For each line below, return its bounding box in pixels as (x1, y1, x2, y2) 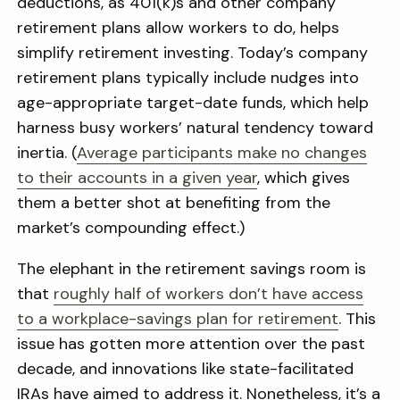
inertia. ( (17, 142, 78, 163)
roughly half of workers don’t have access (54, 283, 364, 304)
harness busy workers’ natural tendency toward (17, 117, 374, 138)
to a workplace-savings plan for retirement (17, 308, 339, 329)
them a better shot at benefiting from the (17, 192, 331, 213)
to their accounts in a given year (17, 167, 258, 188)
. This (338, 308, 377, 329)
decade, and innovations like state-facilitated (17, 358, 354, 379)
